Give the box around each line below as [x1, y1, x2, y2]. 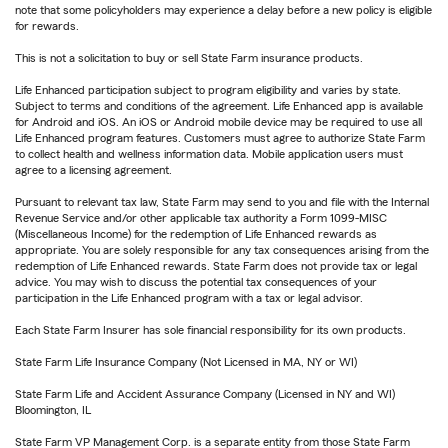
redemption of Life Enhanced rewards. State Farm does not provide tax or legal [15, 260, 417, 273]
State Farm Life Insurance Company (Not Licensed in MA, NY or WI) [15, 356, 357, 369]
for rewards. [15, 20, 79, 33]
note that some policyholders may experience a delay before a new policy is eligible [15, 4, 432, 17]
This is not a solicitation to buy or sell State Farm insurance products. [15, 52, 363, 65]
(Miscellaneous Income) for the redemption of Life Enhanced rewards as [15, 228, 377, 241]
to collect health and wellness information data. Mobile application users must [15, 148, 403, 161]
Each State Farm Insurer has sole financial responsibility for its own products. [15, 324, 406, 337]
